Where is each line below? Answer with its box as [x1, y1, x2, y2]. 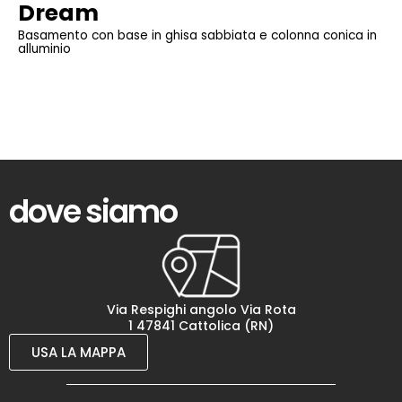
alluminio [18, 40, 71, 57]
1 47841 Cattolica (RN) [128, 317, 274, 336]
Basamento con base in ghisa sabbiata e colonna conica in [18, 27, 377, 44]
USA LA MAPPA [31, 343, 126, 363]
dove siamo [9, 189, 177, 234]
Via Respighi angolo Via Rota [106, 301, 296, 319]
